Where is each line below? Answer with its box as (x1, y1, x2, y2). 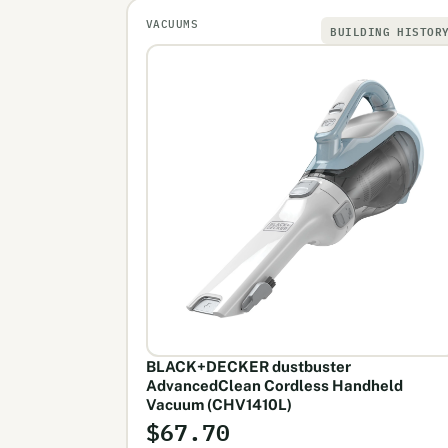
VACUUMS (145, 16, 199, 31)
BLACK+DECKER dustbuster (145, 357, 351, 375)
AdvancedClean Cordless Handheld (145, 376, 403, 394)
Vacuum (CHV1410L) (145, 395, 292, 413)
